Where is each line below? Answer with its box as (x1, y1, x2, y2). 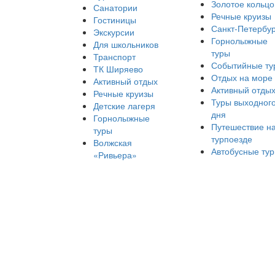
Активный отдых (93, 75, 158, 87)
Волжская (93, 136, 132, 149)
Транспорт (93, 50, 136, 63)
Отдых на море (211, 71, 273, 83)
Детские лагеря (93, 99, 155, 112)
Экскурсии (93, 26, 134, 38)
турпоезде (211, 133, 252, 145)
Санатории (93, 1, 137, 14)
